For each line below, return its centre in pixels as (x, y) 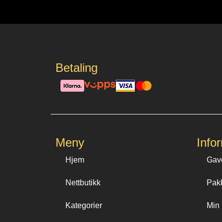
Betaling (77, 68)
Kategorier (84, 205)
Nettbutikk (83, 182)
